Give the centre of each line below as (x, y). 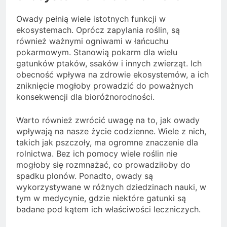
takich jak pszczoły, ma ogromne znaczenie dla (107, 142)
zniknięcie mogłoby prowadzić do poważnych (105, 85)
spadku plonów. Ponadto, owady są (85, 176)
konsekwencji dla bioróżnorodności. (85, 97)
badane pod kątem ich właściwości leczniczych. (108, 209)
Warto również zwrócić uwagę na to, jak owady (108, 120)
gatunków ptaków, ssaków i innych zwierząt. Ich (109, 63)
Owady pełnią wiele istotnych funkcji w (91, 18)
